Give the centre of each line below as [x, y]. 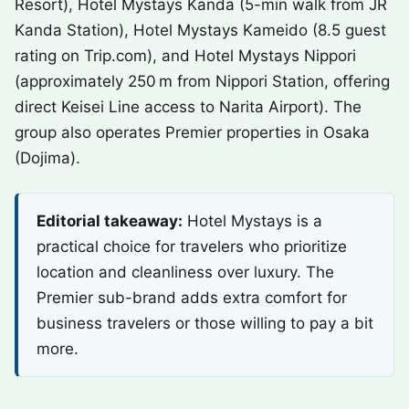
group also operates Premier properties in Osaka [192, 132]
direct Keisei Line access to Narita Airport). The [188, 107]
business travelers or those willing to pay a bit [205, 323]
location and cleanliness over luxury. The [185, 272]
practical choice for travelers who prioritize [192, 246]
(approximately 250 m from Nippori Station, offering [202, 81]
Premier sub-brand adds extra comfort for [192, 298]
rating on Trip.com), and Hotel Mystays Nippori [185, 56]
